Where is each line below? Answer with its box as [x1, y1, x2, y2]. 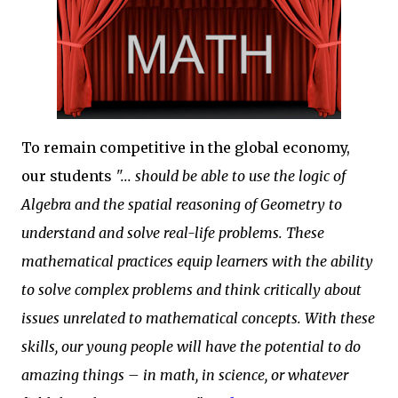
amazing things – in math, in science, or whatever [21, 366, 348, 384]
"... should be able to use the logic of [112, 167, 346, 185]
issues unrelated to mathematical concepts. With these [21, 309, 375, 327]
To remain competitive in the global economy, [21, 139, 350, 156]
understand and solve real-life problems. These [21, 224, 324, 242]
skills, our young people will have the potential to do [21, 338, 361, 355]
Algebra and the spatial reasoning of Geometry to [21, 195, 342, 213]
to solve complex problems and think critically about [21, 281, 362, 298]
